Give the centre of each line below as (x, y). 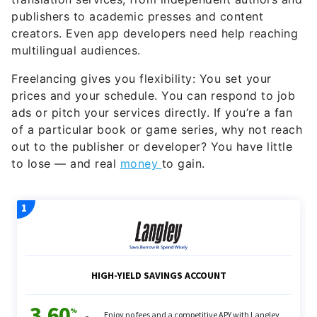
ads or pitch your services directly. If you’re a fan (152, 113)
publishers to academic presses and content (137, 17)
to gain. (183, 164)
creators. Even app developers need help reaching (155, 34)
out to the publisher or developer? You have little (152, 147)
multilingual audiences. (76, 51)
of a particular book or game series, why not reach (157, 130)
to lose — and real (66, 164)
